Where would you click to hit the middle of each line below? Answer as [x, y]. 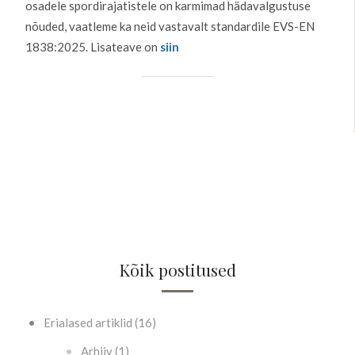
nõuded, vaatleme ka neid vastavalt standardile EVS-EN [170, 26]
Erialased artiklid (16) [99, 322]
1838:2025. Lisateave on [93, 46]
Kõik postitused [177, 269]
